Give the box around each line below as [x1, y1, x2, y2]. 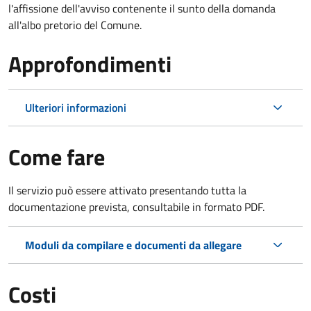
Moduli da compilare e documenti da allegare [25, 236, 242, 253]
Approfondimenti [8, 47, 171, 81]
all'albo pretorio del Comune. [8, 16, 142, 33]
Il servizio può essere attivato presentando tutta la [8, 181, 246, 199]
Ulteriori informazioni [25, 99, 126, 116]
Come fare [8, 140, 105, 174]
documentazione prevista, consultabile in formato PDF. [8, 198, 264, 215]
